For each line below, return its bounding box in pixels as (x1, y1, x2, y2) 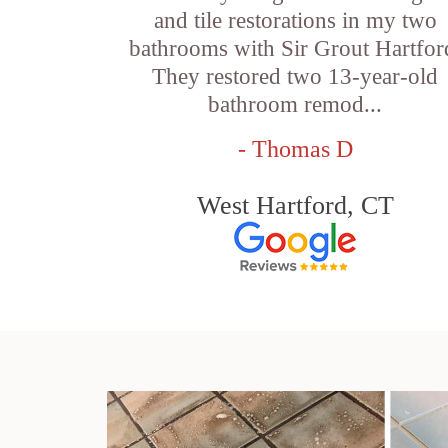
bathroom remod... (208, 92, 383, 117)
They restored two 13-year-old (152, 64, 439, 89)
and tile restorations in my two (153, 8, 437, 33)
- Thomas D (237, 136, 353, 162)
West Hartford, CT (196, 191, 394, 220)
